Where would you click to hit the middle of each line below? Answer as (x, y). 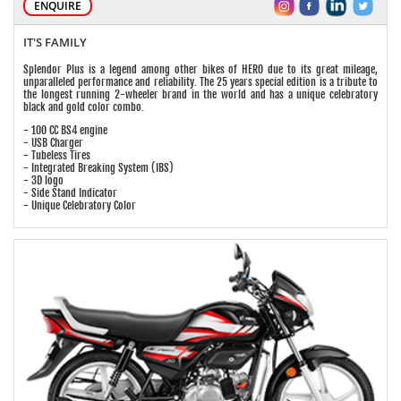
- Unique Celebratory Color (80, 205)
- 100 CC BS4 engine (65, 130)
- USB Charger (53, 142)
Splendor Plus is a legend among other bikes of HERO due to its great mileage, (200, 69)
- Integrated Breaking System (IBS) (98, 167)
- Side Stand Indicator (70, 192)
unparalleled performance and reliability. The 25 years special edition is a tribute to (200, 81)
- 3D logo (43, 180)
